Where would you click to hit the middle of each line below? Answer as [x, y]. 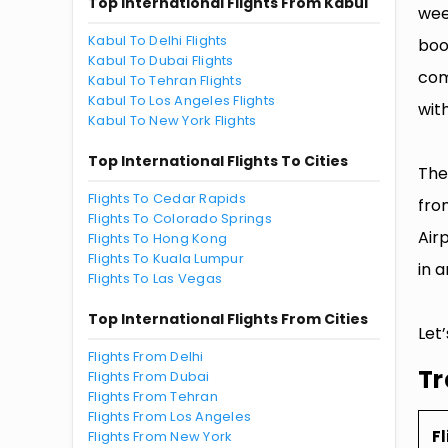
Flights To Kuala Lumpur [166, 258]
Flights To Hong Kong [158, 238]
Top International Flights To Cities [218, 161]
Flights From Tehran [153, 396]
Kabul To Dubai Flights [161, 60]
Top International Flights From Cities [228, 319]
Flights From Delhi [146, 356]
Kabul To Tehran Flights [165, 80]
